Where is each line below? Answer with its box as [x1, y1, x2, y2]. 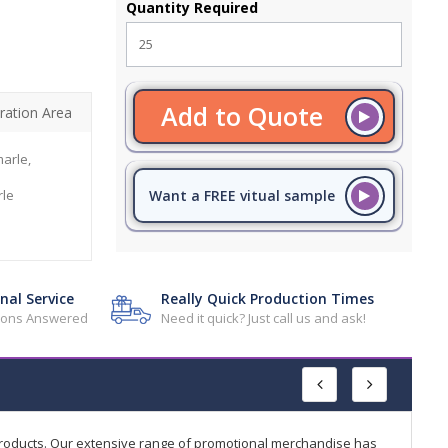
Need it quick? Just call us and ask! [161, 309, 367, 327]
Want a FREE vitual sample [148, 186, 335, 205]
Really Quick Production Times [161, 289, 375, 308]
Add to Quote [160, 99, 323, 133]
